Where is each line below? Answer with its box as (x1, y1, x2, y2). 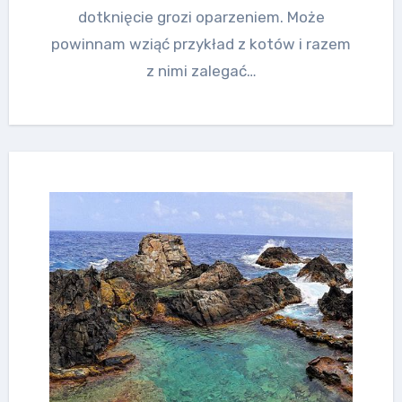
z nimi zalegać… (145, 61, 257, 80)
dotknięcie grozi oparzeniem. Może (77, 7, 325, 26)
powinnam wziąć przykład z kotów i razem (51, 34, 351, 53)
